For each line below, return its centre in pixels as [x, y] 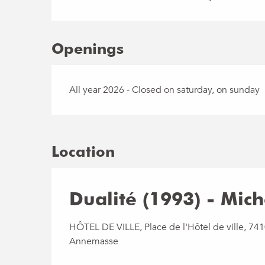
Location [83, 151]
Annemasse [94, 241]
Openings [88, 49]
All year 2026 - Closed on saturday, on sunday [165, 90]
